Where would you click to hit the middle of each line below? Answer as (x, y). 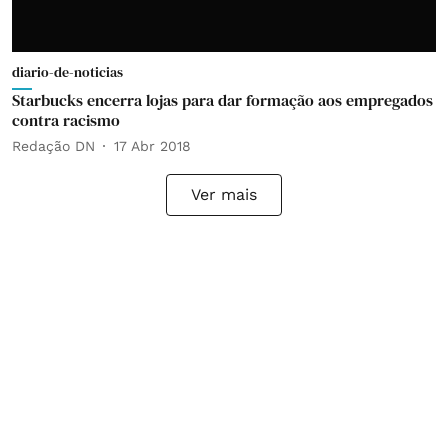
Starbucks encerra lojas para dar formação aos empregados (222, 100)
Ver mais (224, 194)
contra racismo (66, 120)
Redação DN (53, 145)
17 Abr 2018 (152, 145)
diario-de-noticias (67, 72)
